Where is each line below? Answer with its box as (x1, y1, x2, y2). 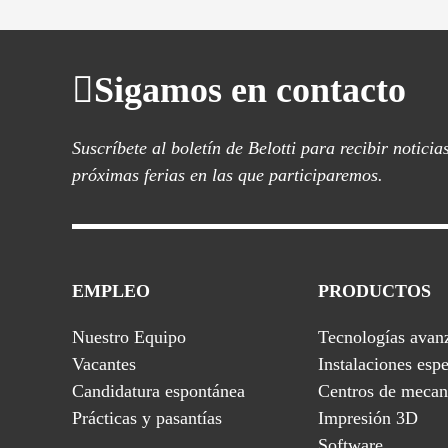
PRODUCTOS (318, 281, 431, 301)
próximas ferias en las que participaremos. (72, 165, 383, 185)
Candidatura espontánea (72, 381, 245, 401)
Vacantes (72, 354, 136, 374)
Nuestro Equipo (72, 327, 186, 347)
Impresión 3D (318, 408, 418, 428)
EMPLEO (72, 281, 150, 301)
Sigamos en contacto (94, 70, 406, 110)
